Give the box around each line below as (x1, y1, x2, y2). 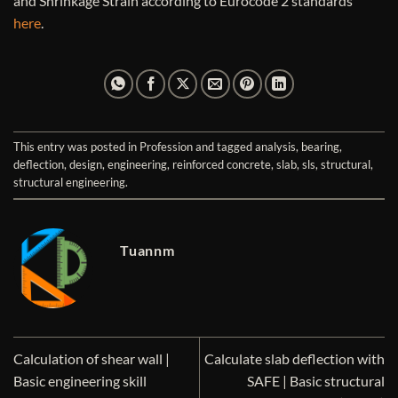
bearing (301, 139, 339, 155)
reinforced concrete (172, 157, 271, 172)
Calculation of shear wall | (13, 350, 170, 368)
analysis (255, 139, 296, 155)
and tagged (193, 139, 255, 155)
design (69, 157, 102, 172)
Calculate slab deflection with (204, 350, 385, 368)
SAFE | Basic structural (247, 372, 385, 390)
